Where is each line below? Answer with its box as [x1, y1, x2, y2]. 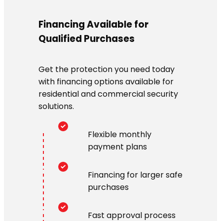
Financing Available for [38, 18, 148, 32]
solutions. [38, 100, 74, 112]
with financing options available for [38, 75, 174, 87]
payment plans [88, 141, 147, 152]
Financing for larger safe [88, 169, 183, 181]
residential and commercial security [38, 88, 178, 100]
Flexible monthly [88, 128, 151, 140]
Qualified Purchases [38, 32, 135, 46]
